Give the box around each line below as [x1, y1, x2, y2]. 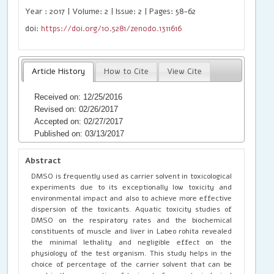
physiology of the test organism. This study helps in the [31, 248, 232, 258]
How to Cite [103, 66, 149, 77]
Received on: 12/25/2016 [34, 92, 123, 102]
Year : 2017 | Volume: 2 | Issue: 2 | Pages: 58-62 [25, 6, 196, 17]
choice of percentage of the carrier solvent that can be [31, 259, 232, 269]
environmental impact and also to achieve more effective [31, 193, 232, 203]
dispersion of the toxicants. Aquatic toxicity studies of [31, 204, 232, 214]
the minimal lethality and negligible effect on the [31, 237, 232, 247]
